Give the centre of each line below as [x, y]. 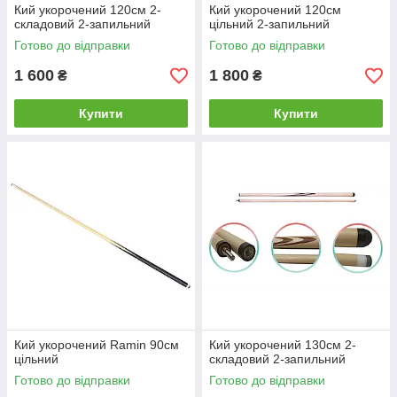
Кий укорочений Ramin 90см [97, 345]
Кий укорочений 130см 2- [283, 345]
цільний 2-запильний [269, 24]
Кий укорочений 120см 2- [88, 10]
